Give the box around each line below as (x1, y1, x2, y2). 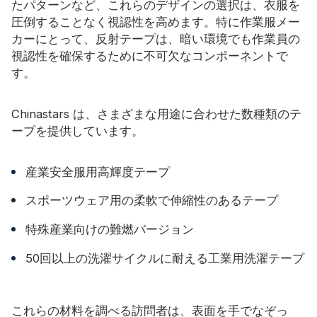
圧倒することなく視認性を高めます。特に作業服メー (11, 15, 300, 30)
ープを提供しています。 (11, 124, 144, 139)
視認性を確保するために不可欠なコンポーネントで (11, 49, 288, 64)
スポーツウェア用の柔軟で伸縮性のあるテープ (25, 193, 278, 208)
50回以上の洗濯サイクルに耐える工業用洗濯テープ (25, 251, 304, 266)
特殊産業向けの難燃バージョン (25, 222, 194, 237)
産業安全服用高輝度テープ (25, 164, 170, 179)
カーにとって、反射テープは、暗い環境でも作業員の (11, 32, 300, 47)
